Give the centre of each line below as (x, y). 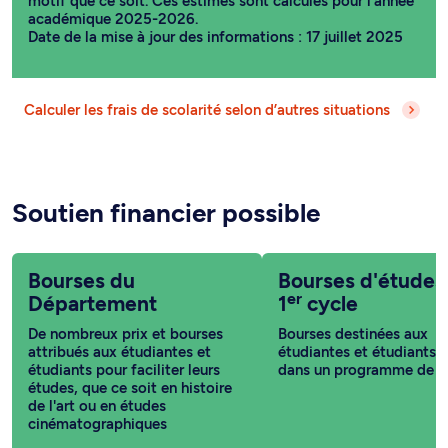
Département (92, 304)
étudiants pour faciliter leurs (124, 370)
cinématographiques (97, 424)
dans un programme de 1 (361, 370)
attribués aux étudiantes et (119, 352)
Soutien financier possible (166, 213)
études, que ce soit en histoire (130, 388)
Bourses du (81, 281)
